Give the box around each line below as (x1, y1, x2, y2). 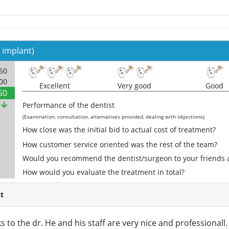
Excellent (39, 81, 70, 91)
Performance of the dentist (22, 100, 114, 110)
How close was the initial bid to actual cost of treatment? (22, 125, 216, 135)
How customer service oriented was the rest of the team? (22, 140, 217, 150)
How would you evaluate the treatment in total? (22, 167, 185, 177)
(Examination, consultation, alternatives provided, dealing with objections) (22, 113, 204, 121)
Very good (118, 81, 151, 91)
